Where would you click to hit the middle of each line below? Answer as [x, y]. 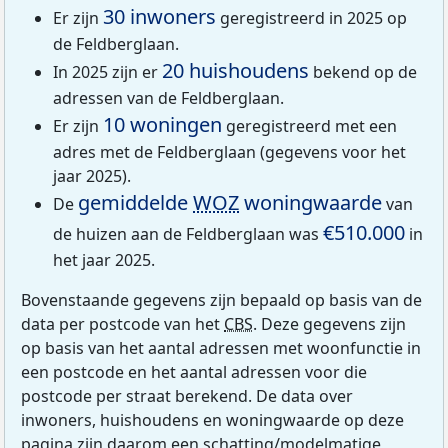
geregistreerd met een [309, 125]
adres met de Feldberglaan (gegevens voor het [229, 151]
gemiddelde [135, 202]
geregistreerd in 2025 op [311, 17]
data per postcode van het [122, 323]
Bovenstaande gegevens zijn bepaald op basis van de [221, 299]
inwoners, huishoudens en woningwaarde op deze [212, 419]
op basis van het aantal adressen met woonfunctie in [221, 347]
